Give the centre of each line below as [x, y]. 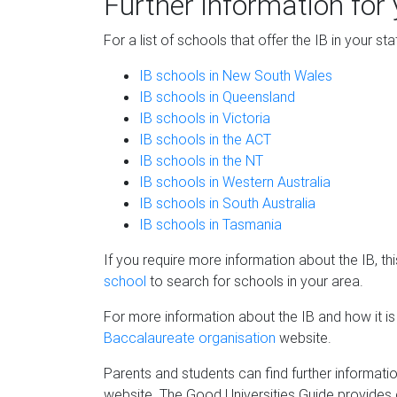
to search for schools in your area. [255, 281]
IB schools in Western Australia [235, 182]
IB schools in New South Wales [236, 75]
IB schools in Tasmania [210, 224]
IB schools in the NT [201, 160]
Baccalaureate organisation [190, 338]
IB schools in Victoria [205, 118]
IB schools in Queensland [217, 97]
